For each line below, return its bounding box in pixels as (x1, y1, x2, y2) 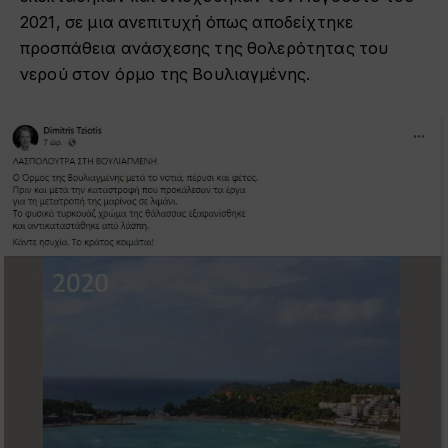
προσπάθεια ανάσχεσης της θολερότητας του (20, 38, 389, 58)
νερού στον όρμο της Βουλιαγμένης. (20, 64, 311, 84)
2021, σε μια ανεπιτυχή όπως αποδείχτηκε (20, 12, 354, 32)
